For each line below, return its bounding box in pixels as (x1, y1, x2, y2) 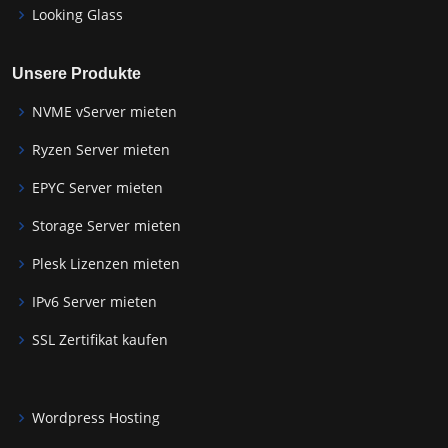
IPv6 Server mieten (32, 291, 157, 311)
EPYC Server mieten (32, 177, 163, 197)
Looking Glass (32, 4, 123, 24)
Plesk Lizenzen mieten (32, 253, 180, 273)
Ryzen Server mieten (32, 139, 170, 159)
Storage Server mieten (32, 215, 181, 235)
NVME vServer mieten (32, 101, 177, 121)
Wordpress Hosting (32, 407, 160, 427)
